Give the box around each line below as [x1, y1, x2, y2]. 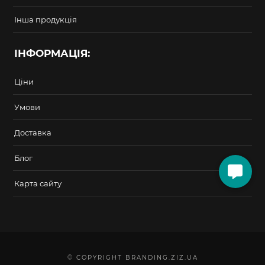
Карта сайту [14, 179, 62, 189]
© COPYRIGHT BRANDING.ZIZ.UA [67, 254, 198, 262]
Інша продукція [14, 15, 77, 25]
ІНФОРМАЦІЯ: [14, 47, 91, 60]
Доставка [14, 128, 52, 138]
